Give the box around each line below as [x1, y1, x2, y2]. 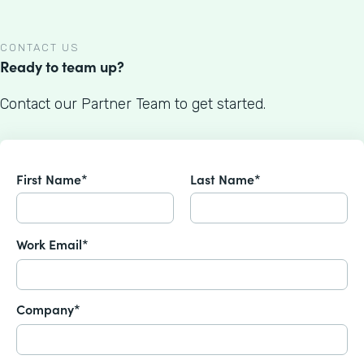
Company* [16, 300, 80, 318]
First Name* [16, 170, 88, 188]
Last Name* [190, 170, 261, 188]
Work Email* [16, 235, 89, 253]
